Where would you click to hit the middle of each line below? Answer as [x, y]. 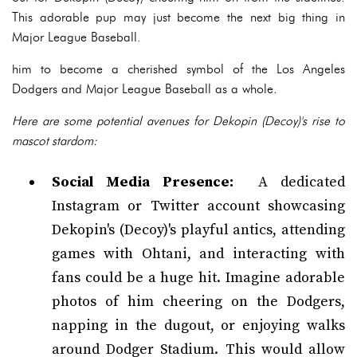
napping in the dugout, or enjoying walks [198, 326]
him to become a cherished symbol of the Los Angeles [178, 69]
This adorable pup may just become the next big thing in [178, 17]
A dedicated [289, 182]
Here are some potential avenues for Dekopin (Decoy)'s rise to [178, 121]
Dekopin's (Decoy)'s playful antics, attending [198, 230]
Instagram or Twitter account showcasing [198, 206]
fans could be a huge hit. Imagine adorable [198, 278]
